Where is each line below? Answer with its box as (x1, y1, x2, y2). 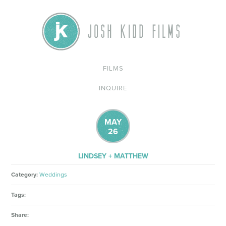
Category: (11, 171, 38, 178)
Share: (11, 211, 29, 218)
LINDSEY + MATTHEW (78, 152, 148, 160)
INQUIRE (99, 84, 127, 92)
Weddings (39, 171, 68, 178)
